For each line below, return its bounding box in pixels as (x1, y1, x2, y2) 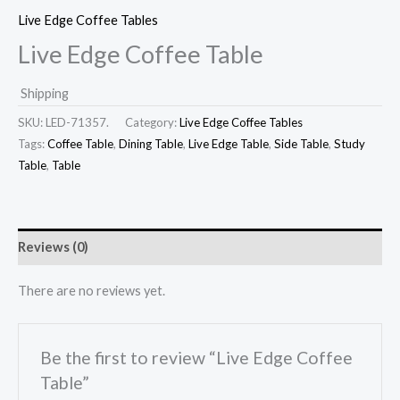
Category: (125, 115, 179, 130)
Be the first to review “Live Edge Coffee (40, 346, 354, 368)
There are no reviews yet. (18, 282, 165, 298)
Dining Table (119, 137, 183, 152)
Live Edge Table (188, 137, 269, 152)
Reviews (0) (18, 238, 88, 254)
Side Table (274, 137, 329, 152)
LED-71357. (46, 115, 109, 130)
